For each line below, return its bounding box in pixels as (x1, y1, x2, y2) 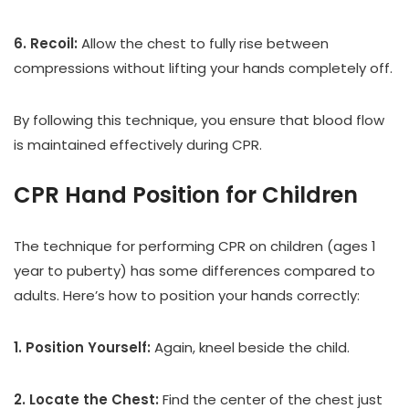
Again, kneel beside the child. (151, 338, 350, 358)
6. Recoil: (14, 34, 78, 54)
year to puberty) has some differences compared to (14, 261, 375, 281)
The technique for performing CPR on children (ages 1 (14, 236, 376, 257)
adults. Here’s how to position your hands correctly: (14, 286, 360, 306)
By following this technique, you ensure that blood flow (14, 110, 384, 131)
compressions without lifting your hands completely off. (14, 58, 393, 79)
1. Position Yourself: (14, 338, 151, 358)
